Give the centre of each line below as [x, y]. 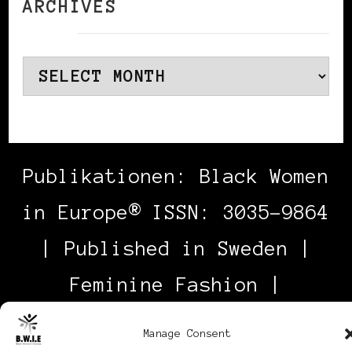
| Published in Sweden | [176, 248]
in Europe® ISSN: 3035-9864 [176, 212]
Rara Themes [247, 321]
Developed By [105, 321]
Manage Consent [187, 334]
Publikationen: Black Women [176, 176]
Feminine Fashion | [176, 284]
